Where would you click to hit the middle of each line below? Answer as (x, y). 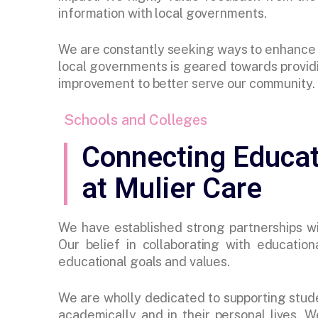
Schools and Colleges (136, 120)
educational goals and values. (144, 262)
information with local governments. (163, 13)
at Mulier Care (172, 190)
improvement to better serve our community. (187, 84)
